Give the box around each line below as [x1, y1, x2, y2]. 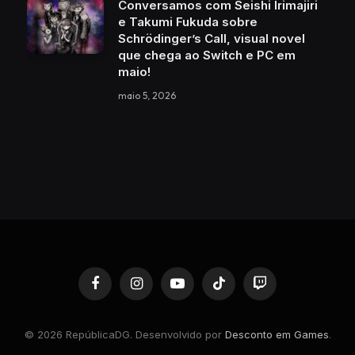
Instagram [135, 283, 185, 296]
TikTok [217, 283, 250, 296]
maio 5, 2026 [118, 89, 176, 101]
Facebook [94, 283, 143, 296]
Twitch [258, 283, 292, 296]
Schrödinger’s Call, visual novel [118, 30, 305, 46]
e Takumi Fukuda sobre [118, 13, 258, 29]
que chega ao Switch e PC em [118, 47, 296, 63]
